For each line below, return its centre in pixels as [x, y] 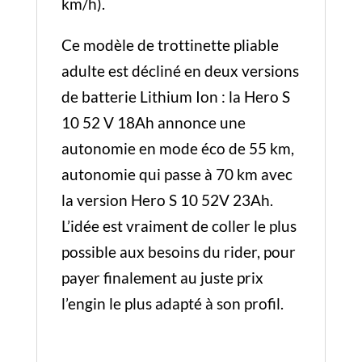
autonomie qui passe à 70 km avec [177, 174]
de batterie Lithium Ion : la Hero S [175, 97]
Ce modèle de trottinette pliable [170, 45]
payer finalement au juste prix [162, 278]
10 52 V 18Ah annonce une [153, 122]
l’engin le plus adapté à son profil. [172, 303]
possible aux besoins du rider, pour [178, 252]
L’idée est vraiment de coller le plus [179, 226]
